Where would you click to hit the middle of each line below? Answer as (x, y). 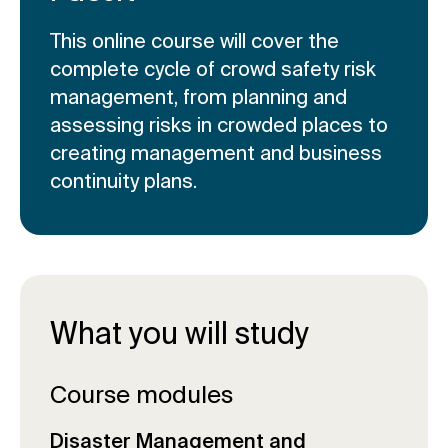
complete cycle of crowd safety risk (213, 69)
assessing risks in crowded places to (219, 125)
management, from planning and (198, 97)
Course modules (141, 395)
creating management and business (216, 153)
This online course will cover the (194, 41)
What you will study (179, 333)
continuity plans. (123, 181)
